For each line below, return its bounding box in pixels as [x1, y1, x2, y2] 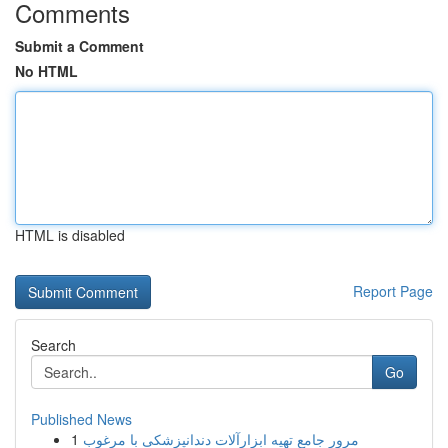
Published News [31, 409, 132, 429]
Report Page [353, 281, 433, 301]
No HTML [15, 61, 78, 81]
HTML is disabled [15, 225, 125, 245]
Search [31, 335, 76, 355]
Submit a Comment [15, 36, 144, 56]
